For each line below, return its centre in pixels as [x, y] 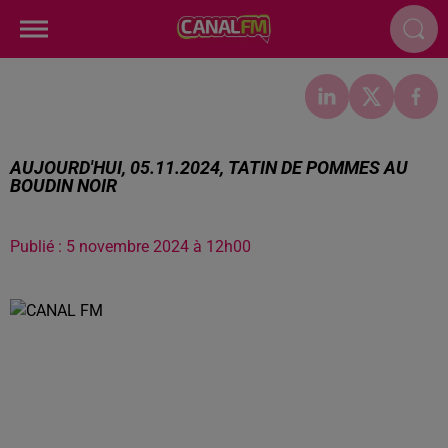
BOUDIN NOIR [63, 185]
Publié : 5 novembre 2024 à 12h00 [130, 246]
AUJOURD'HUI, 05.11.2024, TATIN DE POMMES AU [209, 167]
